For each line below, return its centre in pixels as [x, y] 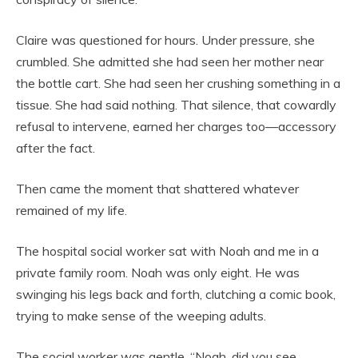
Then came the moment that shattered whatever [157, 188]
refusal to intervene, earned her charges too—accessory [176, 126]
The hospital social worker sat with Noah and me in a [167, 251]
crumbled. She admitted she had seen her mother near [170, 61]
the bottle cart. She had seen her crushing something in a [178, 83]
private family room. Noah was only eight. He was [158, 272]
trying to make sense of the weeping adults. [141, 315]
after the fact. [56, 147]
